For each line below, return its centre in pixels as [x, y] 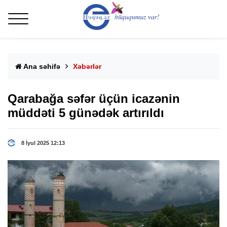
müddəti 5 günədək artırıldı [86, 113]
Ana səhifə [41, 67]
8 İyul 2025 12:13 [43, 143]
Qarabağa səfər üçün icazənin [94, 99]
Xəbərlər [87, 67]
